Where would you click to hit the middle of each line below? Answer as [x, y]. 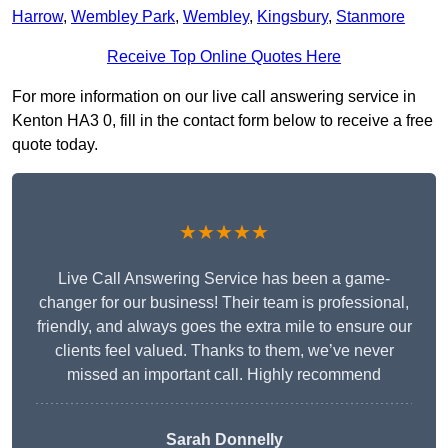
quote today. [55, 145]
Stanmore [370, 17]
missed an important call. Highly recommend [224, 375]
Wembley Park [123, 17]
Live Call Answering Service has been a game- [224, 279]
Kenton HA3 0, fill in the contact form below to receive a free [222, 121]
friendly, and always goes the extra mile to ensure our [224, 327]
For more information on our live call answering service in [214, 97]
